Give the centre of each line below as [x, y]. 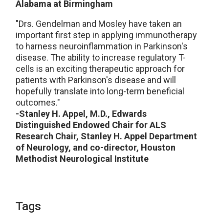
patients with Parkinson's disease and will [96, 80]
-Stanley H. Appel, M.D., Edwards [81, 114]
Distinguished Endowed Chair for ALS [91, 125]
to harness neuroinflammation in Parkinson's [102, 46]
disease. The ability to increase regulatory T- [101, 58]
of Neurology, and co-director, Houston [96, 148]
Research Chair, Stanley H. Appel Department [106, 136]
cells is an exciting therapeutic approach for [100, 69]
